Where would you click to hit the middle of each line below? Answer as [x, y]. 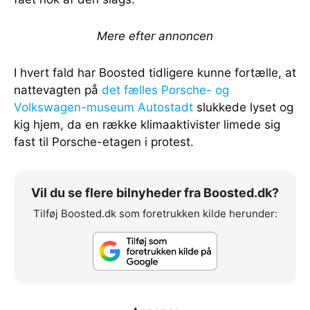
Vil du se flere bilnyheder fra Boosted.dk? [155, 192]
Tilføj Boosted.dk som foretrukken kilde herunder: [155, 213]
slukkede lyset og [243, 107]
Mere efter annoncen [155, 36]
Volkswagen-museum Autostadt [103, 107]
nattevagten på [58, 90]
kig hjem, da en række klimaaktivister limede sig [147, 124]
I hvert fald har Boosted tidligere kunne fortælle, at [155, 72]
